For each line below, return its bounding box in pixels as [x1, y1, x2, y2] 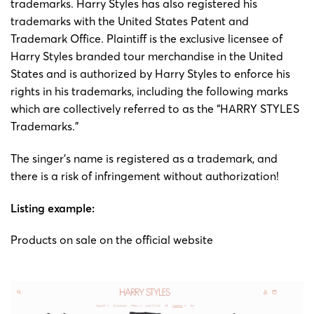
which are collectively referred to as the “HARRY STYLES [11, 101, 299, 116]
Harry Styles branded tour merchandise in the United [11, 48, 283, 63]
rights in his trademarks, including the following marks [11, 83, 288, 98]
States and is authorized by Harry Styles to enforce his [11, 66, 290, 81]
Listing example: [11, 200, 95, 215]
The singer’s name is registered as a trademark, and [11, 151, 278, 165]
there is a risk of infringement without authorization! [11, 168, 279, 183]
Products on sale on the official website [11, 233, 213, 247]
